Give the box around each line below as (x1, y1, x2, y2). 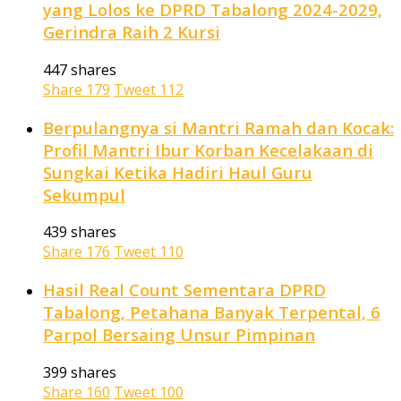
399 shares (43, 362, 116, 382)
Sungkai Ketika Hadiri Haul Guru (43, 160, 312, 183)
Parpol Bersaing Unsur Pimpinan (43, 322, 315, 346)
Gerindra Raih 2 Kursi (43, 21, 220, 44)
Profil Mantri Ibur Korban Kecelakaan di (43, 138, 373, 161)
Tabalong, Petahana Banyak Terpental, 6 (43, 300, 380, 323)
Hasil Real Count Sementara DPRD (43, 277, 326, 301)
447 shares (43, 59, 116, 80)
